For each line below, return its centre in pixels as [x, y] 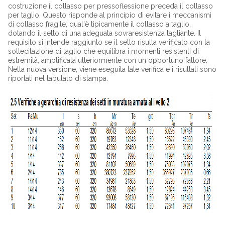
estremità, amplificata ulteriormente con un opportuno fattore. [107, 61]
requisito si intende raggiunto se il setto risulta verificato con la [109, 42]
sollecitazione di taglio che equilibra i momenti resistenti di [103, 51]
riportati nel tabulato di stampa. [58, 79]
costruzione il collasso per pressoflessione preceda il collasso [110, 6]
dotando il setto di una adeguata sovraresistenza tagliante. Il [104, 33]
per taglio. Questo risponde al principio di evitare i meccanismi [109, 15]
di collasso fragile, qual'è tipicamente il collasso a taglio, [99, 24]
